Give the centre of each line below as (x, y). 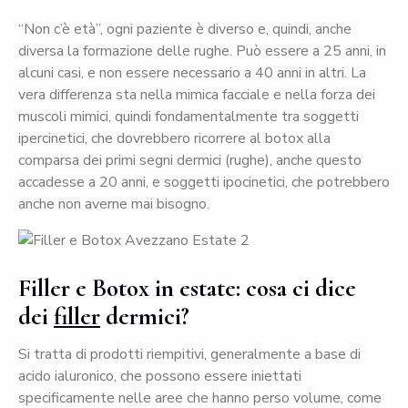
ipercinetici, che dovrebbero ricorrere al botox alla (174, 139)
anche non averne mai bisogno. (114, 204)
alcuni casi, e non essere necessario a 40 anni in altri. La (192, 73)
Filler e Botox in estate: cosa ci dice (187, 289)
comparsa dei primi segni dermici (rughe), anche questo (190, 161)
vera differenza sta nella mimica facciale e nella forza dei (197, 95)
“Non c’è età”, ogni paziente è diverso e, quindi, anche (185, 30)
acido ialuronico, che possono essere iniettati (160, 377)
